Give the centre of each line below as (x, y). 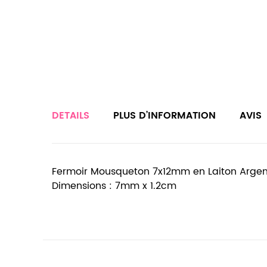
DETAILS (71, 116)
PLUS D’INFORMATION (164, 116)
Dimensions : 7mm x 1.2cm (114, 186)
